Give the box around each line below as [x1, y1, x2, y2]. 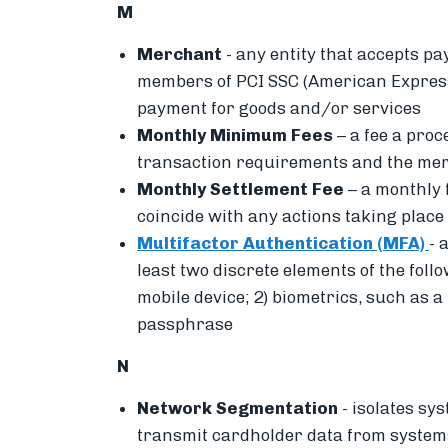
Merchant [137, 43, 226, 64]
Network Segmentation [137, 397, 342, 418]
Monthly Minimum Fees [137, 124, 333, 145]
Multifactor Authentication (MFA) [137, 232, 429, 253]
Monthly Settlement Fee [137, 178, 344, 199]
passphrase [137, 313, 237, 334]
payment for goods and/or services [137, 97, 421, 118]
